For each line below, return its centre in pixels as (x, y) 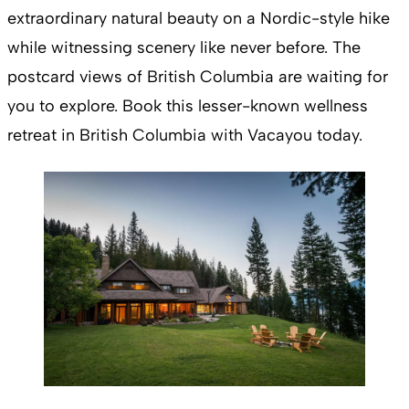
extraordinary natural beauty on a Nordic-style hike (199, 19)
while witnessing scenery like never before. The (184, 48)
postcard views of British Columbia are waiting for (198, 77)
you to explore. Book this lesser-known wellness (188, 106)
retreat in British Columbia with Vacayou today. (187, 136)
